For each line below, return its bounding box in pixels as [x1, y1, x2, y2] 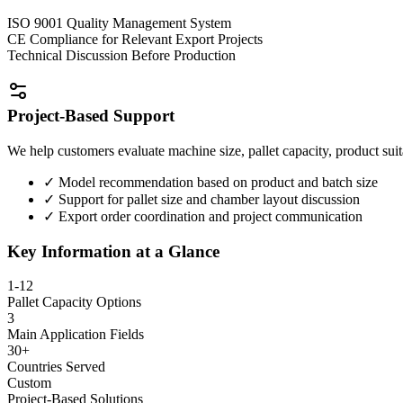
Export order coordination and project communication [58, 208, 363, 224]
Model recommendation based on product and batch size [58, 174, 378, 190]
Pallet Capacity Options [7, 294, 141, 310]
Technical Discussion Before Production [7, 47, 236, 63]
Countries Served [7, 359, 105, 375]
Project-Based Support [7, 106, 175, 126]
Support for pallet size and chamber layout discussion [58, 191, 360, 207]
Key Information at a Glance [7, 241, 219, 261]
